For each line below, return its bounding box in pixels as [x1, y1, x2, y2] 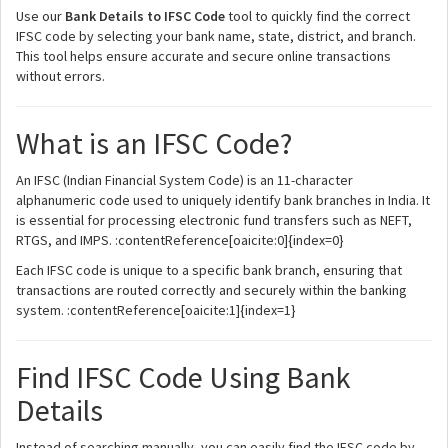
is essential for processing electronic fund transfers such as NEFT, [16, 211, 412, 229]
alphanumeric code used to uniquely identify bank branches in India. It [16, 191, 430, 209]
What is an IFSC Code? [16, 124, 292, 162]
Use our [16, 7, 65, 25]
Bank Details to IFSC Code [65, 7, 225, 25]
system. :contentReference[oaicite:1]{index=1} [16, 301, 296, 319]
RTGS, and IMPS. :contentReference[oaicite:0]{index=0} [16, 231, 344, 249]
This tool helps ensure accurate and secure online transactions [16, 47, 391, 65]
